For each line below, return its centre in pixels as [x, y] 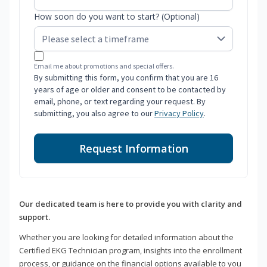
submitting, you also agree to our [94, 114]
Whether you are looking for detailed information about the [126, 237]
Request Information [133, 149]
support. [35, 217]
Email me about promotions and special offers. [104, 66]
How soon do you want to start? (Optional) [117, 17]
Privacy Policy [179, 114]
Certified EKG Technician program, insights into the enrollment [131, 251]
